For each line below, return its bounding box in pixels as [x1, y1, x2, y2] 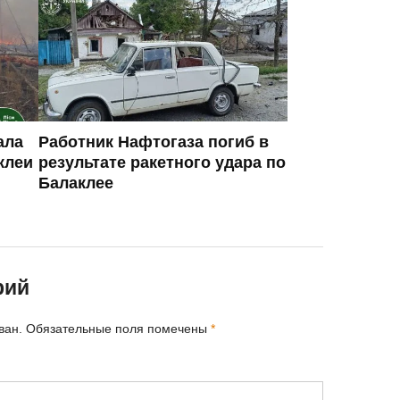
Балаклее [38, 173, 113, 192]
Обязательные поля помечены [26, 321, 211, 336]
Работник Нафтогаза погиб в [38, 132, 269, 151]
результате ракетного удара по [38, 153, 286, 171]
